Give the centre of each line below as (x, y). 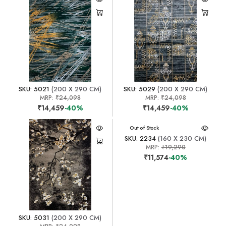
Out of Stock (144, 128)
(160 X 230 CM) (181, 138)
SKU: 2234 (140, 138)
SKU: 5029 (140, 89)
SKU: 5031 (34, 217)
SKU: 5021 (34, 89)
